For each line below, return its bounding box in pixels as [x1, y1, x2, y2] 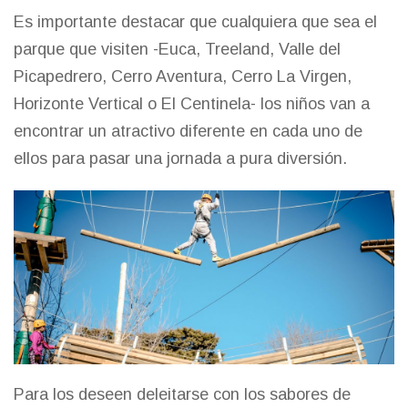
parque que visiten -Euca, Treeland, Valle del [14, 39, 341, 58]
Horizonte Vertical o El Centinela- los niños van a [14, 94, 370, 113]
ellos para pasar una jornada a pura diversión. [14, 148, 352, 168]
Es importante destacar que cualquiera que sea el [14, 12, 377, 31]
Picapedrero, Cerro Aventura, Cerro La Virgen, [14, 66, 352, 86]
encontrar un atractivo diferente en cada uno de [14, 121, 362, 140]
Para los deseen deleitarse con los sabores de [14, 384, 351, 403]
